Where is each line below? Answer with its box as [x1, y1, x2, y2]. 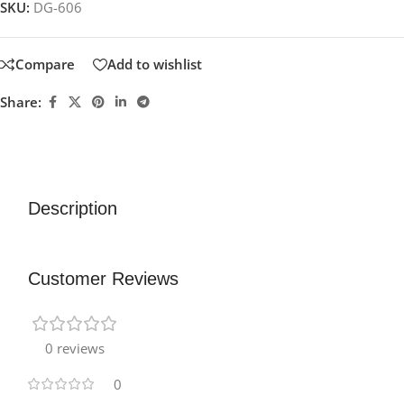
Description [28, 197, 118, 218]
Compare [15, 55, 76, 74]
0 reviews [45, 338, 106, 357]
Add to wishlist [107, 55, 203, 74]
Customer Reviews [28, 268, 179, 289]
